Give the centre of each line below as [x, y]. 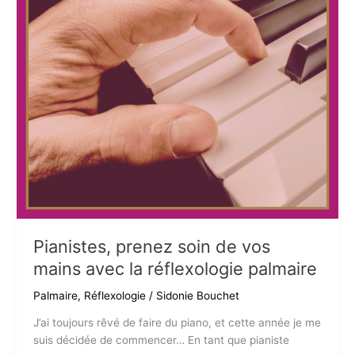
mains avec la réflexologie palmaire [175, 268]
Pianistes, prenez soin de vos [151, 246]
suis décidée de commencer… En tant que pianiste [161, 340]
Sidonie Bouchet [197, 295]
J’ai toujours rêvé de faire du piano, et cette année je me [177, 323]
